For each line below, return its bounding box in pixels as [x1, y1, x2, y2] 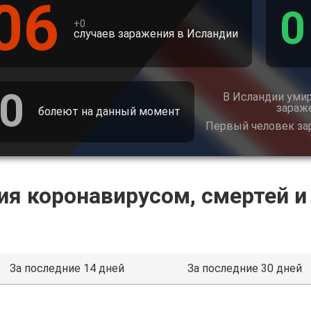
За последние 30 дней [187, 262, 302, 275]
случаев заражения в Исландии [74, 27, 238, 40]
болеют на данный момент [38, 105, 180, 118]
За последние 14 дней [9, 262, 124, 275]
